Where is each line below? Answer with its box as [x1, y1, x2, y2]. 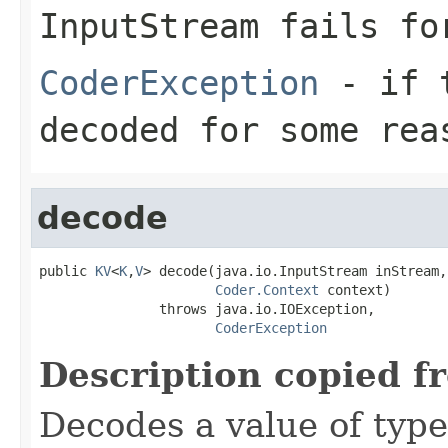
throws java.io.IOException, [39, 300, 375, 317]
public [39, 262, 95, 279]
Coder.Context [215, 281, 319, 298]
